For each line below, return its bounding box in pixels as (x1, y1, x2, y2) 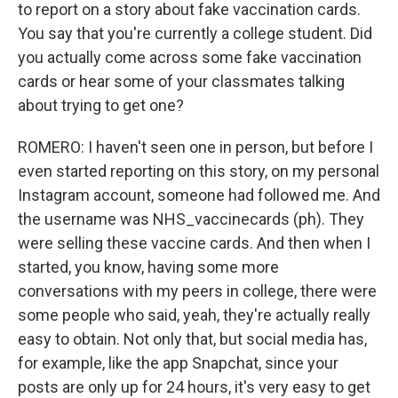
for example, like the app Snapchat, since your (18, 354, 338, 372)
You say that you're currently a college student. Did (18, 24, 372, 43)
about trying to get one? (18, 96, 184, 115)
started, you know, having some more (18, 258, 279, 276)
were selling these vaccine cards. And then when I (18, 234, 370, 252)
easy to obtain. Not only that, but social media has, (18, 330, 367, 348)
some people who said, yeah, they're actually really (18, 306, 370, 324)
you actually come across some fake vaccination (18, 48, 362, 67)
